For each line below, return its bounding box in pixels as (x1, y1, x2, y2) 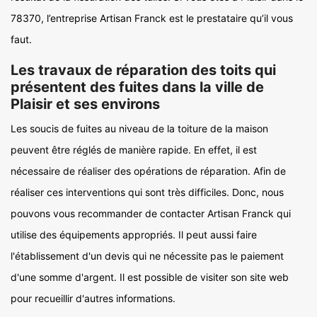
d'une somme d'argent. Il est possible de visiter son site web (11, 271, 289, 283)
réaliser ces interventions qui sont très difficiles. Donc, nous (11, 186, 284, 198)
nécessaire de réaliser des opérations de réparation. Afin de (11, 165, 286, 177)
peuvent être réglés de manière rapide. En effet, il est (11, 144, 257, 156)
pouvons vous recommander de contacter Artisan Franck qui (11, 207, 291, 219)
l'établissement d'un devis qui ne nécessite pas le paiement (11, 250, 284, 262)
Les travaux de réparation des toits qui (11, 62, 276, 79)
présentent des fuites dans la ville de (11, 79, 264, 96)
